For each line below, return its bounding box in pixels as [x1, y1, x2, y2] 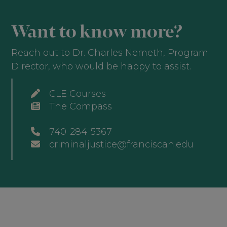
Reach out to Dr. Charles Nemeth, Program [11, 47, 209, 59]
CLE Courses [49, 88, 106, 100]
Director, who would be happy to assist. [11, 61, 192, 72]
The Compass [49, 101, 112, 112]
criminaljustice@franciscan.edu [49, 139, 194, 150]
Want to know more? [11, 20, 183, 44]
